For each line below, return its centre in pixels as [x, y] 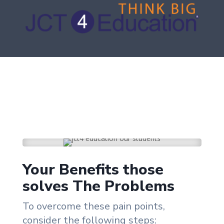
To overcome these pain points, [93, 206]
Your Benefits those [93, 170]
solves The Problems [98, 186]
